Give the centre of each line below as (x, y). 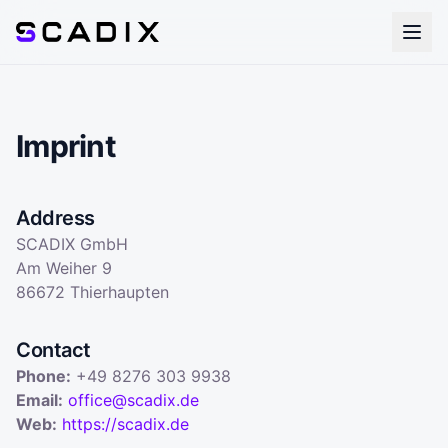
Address (55, 218)
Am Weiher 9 (64, 268)
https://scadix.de (125, 424)
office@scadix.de (133, 400)
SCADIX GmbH (72, 244)
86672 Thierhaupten (92, 292)
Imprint (66, 146)
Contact (53, 350)
